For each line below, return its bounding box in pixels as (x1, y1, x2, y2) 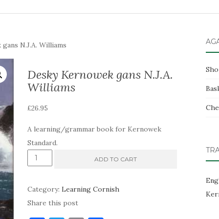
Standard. (27, 138, 58, 147)
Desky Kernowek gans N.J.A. (27, 66, 174, 82)
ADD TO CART (94, 155, 137, 163)
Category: (27, 184, 62, 194)
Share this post (27, 198, 79, 207)
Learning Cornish (62, 184, 120, 194)
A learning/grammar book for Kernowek (27, 124, 162, 133)
